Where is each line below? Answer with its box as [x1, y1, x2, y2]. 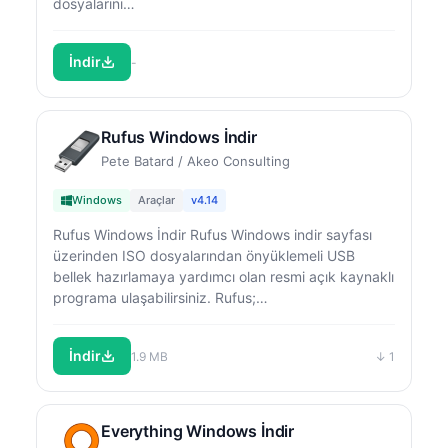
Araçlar [138, 193, 175, 207]
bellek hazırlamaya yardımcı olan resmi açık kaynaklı [53, 268, 394, 285]
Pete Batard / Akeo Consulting [101, 153, 290, 169]
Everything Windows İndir [101, 421, 295, 441]
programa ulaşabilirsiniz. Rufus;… [53, 289, 268, 306]
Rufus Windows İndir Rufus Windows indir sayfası [53, 226, 372, 243]
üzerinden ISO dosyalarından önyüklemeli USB [53, 247, 355, 264]
